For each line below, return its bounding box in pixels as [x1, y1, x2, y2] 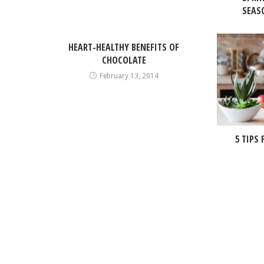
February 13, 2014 [99, 72, 159, 81]
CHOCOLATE [101, 54, 146, 67]
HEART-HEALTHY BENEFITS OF [68, 41, 180, 54]
